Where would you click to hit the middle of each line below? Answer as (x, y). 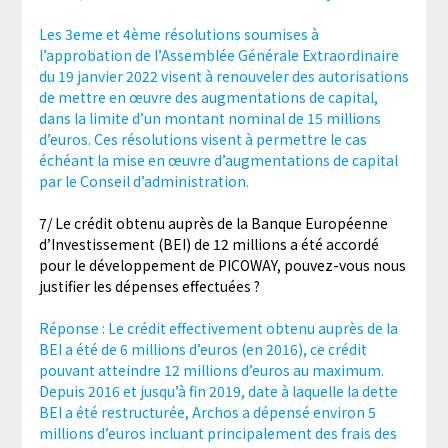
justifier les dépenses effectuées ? (149, 286)
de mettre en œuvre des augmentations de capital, (208, 97)
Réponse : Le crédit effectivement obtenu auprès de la (218, 328)
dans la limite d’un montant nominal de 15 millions (209, 118)
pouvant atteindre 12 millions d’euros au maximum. (211, 370)
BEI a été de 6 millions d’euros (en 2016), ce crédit (202, 349)
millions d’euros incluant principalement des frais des (217, 433)
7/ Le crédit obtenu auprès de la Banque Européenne (213, 223)
